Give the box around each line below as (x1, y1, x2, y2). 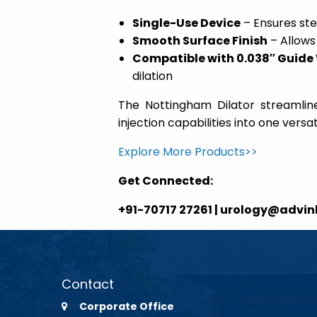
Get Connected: (117, 173, 213, 190)
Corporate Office (79, 299, 174, 314)
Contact (62, 275, 114, 294)
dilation (132, 68, 173, 85)
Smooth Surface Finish (132, 33, 267, 50)
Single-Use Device (132, 15, 241, 32)
